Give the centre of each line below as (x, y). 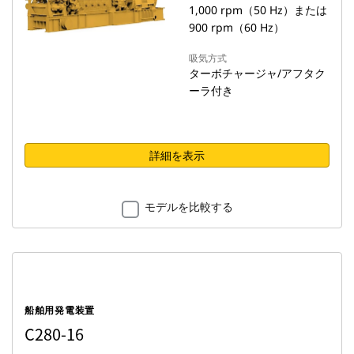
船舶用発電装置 (60, 310)
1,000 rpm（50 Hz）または (258, 10)
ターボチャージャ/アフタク (257, 73)
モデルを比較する (188, 207)
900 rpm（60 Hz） (237, 27)
